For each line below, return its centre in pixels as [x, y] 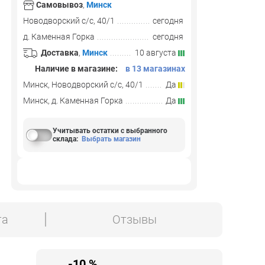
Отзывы [134, 220]
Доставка [60, 53]
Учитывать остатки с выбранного [110, 131]
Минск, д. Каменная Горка [73, 101]
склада [64, 139]
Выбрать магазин [111, 139]
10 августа [156, 53]
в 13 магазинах [155, 69]
